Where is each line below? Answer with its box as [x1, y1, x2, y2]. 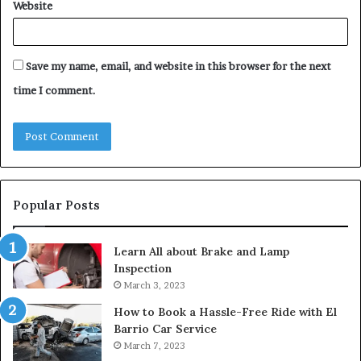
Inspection [114, 260, 172, 276]
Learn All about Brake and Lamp [114, 243, 289, 259]
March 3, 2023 [123, 279, 185, 291]
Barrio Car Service [114, 321, 217, 336]
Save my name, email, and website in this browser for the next [26, 59, 331, 73]
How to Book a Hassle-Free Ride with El [114, 304, 337, 319]
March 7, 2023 [123, 339, 185, 351]
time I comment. [13, 83, 96, 97]
